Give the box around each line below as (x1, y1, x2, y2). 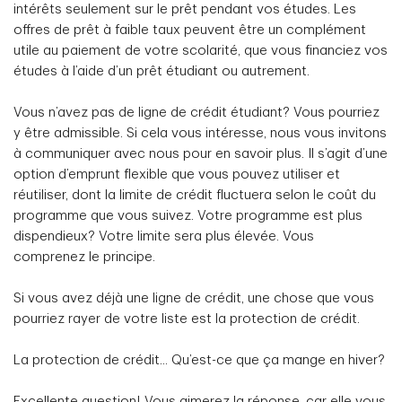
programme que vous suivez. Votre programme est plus (13, 209, 363, 223)
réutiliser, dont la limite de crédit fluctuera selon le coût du (13, 188, 376, 202)
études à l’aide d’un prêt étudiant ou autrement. (13, 65, 310, 78)
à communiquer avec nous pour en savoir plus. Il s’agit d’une (13, 147, 388, 161)
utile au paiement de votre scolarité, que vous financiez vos (13, 44, 388, 57)
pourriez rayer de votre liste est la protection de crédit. (13, 312, 360, 326)
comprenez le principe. (13, 250, 155, 264)
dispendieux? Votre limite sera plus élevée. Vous (13, 230, 314, 243)
